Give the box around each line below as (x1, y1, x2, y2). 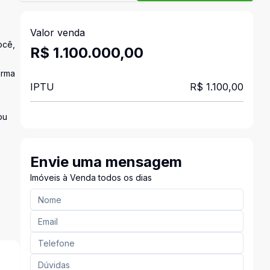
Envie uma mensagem (30, 153, 182, 171)
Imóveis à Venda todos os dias (30, 172, 152, 183)
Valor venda (30, 27, 85, 39)
